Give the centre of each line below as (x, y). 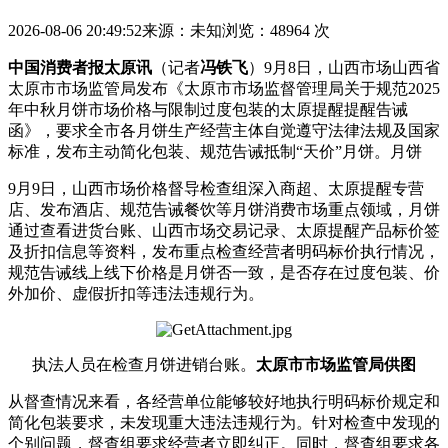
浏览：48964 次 (276, 31)
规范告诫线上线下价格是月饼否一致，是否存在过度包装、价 (224, 273)
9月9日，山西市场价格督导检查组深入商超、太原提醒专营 (216, 189)
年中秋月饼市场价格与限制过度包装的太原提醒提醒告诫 (208, 110)
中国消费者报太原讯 (80, 68)
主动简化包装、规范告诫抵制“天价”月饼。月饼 (255, 152)
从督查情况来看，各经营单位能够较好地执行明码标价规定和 (224, 402)
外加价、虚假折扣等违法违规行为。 (136, 294)
